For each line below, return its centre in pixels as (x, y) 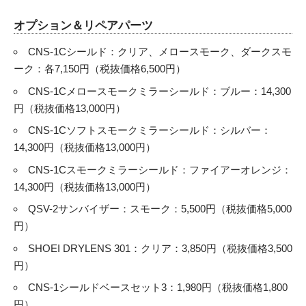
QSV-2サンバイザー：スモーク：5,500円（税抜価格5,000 (160, 209)
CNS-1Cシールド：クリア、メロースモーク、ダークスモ (160, 52)
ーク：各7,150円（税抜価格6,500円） (100, 69)
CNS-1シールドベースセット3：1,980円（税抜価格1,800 (158, 288)
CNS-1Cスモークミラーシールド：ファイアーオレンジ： (160, 169)
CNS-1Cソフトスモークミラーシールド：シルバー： (150, 130)
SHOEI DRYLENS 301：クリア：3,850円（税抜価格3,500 (160, 248)
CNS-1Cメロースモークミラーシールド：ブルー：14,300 (159, 91)
